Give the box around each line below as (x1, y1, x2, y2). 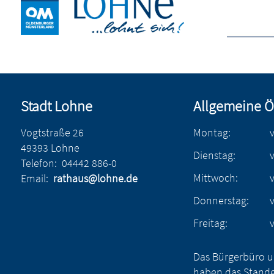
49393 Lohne (20, 141, 80, 155)
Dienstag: (193, 148, 235, 162)
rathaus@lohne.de (53, 171, 138, 185)
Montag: (193, 125, 231, 139)
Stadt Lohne (20, 97, 92, 116)
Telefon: (20, 156, 57, 170)
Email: (20, 171, 48, 185)
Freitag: (193, 216, 228, 230)
